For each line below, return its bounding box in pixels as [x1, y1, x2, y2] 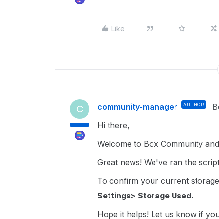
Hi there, [97, 120, 132, 130]
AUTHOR [183, 102, 204, 107]
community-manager [97, 102, 177, 111]
